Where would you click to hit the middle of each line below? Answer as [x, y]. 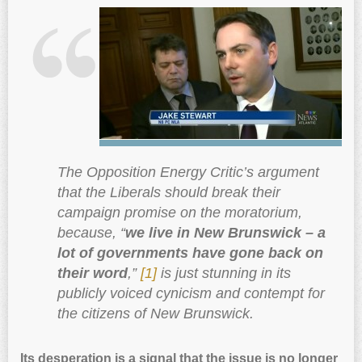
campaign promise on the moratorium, [179, 212]
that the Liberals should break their [168, 192]
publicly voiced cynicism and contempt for [191, 293]
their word [92, 273]
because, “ [91, 232]
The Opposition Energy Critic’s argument [188, 172]
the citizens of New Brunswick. [155, 313]
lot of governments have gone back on [190, 253]
